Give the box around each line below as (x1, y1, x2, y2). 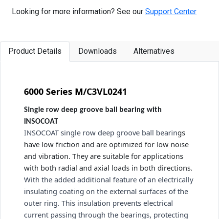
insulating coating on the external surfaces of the (24, 186, 188, 196)
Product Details (8, 46, 62, 56)
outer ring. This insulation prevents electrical (24, 197, 173, 208)
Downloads (78, 46, 117, 56)
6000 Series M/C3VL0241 (24, 85, 127, 97)
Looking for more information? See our (12, 6, 145, 16)
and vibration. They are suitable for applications (24, 151, 183, 161)
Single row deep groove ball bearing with (24, 106, 162, 114)
